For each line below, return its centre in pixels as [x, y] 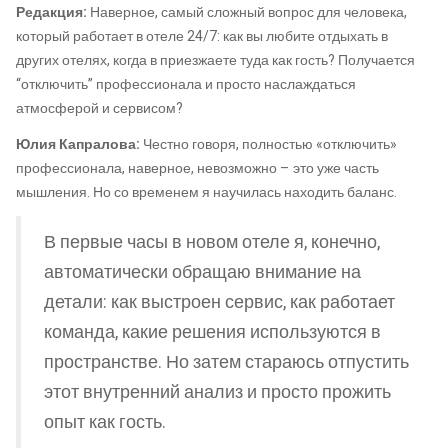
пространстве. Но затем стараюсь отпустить [226, 362]
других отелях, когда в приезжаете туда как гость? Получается [215, 61]
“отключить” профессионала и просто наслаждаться [186, 85]
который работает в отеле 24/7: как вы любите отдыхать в [202, 37]
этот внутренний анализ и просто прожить [217, 392]
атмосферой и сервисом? [99, 109]
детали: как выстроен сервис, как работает [219, 302]
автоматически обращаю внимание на [202, 272]
